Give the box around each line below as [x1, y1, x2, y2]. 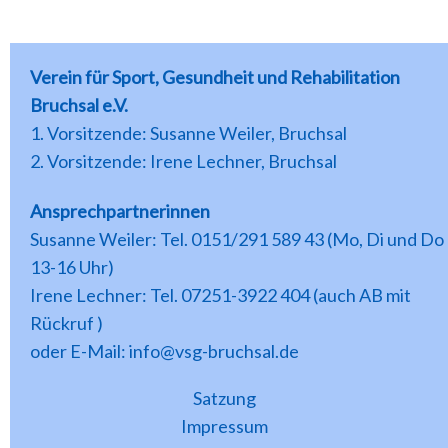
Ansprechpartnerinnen [30, 200, 210, 223]
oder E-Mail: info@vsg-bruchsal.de [30, 340, 299, 363]
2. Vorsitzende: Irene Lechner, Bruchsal [30, 149, 337, 172]
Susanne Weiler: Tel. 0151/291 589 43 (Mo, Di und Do [30, 228, 444, 251]
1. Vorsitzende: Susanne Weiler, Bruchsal [30, 121, 347, 144]
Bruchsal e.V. [30, 93, 128, 116]
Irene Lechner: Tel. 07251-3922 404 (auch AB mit [30, 284, 411, 307]
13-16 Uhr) [30, 256, 114, 279]
